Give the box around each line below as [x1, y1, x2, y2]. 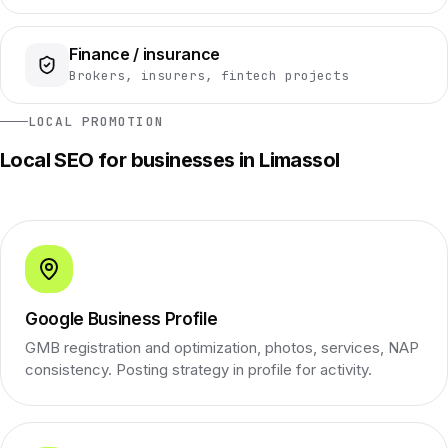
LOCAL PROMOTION [28, 112, 164, 130]
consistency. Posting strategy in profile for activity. [25, 359, 372, 379]
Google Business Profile [25, 308, 218, 329]
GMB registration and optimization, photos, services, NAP [25, 337, 419, 357]
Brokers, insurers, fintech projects [69, 66, 349, 84]
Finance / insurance [69, 43, 220, 64]
